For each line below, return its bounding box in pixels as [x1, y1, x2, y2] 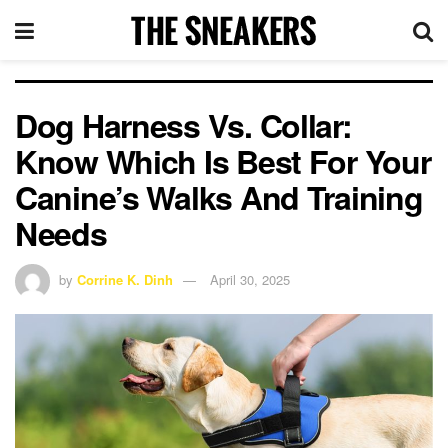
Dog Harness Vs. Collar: [15, 102, 352, 148]
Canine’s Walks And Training [15, 174, 423, 220]
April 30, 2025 [210, 269, 290, 289]
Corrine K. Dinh [77, 269, 173, 289]
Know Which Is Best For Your [15, 138, 431, 184]
